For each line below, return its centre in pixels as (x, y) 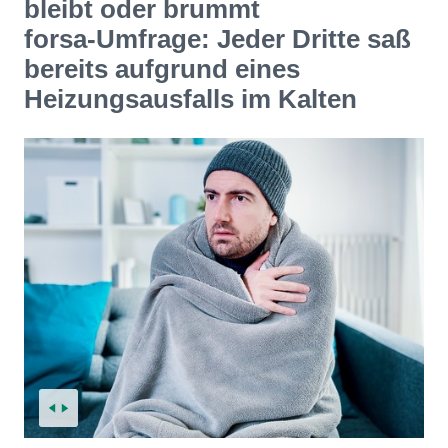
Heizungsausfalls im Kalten (190, 99)
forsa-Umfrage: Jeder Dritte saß (217, 39)
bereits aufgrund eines (162, 69)
